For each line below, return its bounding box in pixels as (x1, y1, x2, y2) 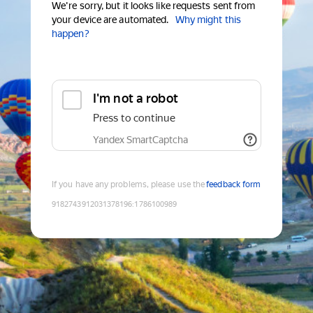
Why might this (175, 14, 241, 26)
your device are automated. (52, 14, 169, 26)
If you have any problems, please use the (52, 180, 205, 190)
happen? (52, 28, 89, 40)
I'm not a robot (93, 91, 178, 106)
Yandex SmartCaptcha (93, 134, 188, 146)
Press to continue (93, 112, 175, 125)
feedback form (206, 180, 261, 190)
